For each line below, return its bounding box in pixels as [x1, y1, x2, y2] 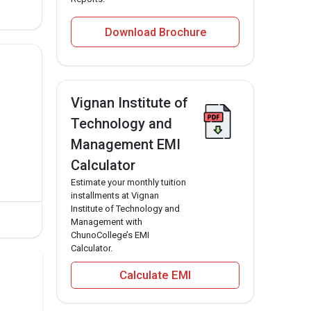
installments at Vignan [71, 190, 159, 201]
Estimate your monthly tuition [71, 177, 186, 188]
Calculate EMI [119, 267, 191, 282]
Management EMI [71, 136, 180, 153]
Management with [71, 217, 142, 228]
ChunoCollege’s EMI [71, 230, 149, 241]
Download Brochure [104, 26, 206, 40]
